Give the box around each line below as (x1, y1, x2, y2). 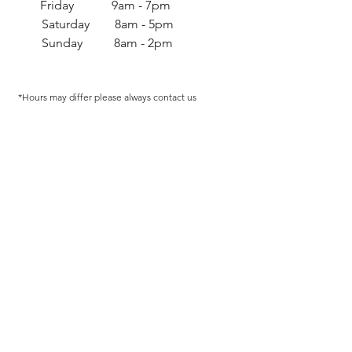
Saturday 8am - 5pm (41, 16, 174, 31)
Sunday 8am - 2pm (42, 35, 173, 50)
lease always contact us (100, 90, 196, 103)
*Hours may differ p (18, 90, 100, 103)
